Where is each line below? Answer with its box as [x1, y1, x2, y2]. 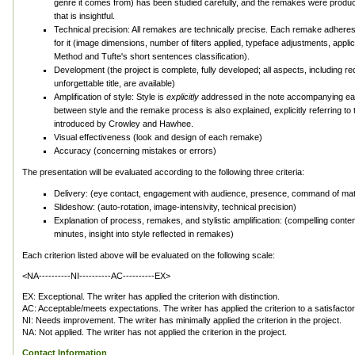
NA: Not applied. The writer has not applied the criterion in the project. [22, 327, 287, 337]
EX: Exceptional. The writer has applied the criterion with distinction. [22, 292, 280, 301]
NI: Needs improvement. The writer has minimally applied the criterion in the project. [22, 315, 342, 325]
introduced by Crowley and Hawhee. [54, 119, 193, 128]
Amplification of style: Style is [54, 92, 166, 101]
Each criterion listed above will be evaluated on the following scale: [22, 250, 275, 260]
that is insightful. [54, 11, 115, 21]
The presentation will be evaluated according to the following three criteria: [22, 167, 304, 177]
